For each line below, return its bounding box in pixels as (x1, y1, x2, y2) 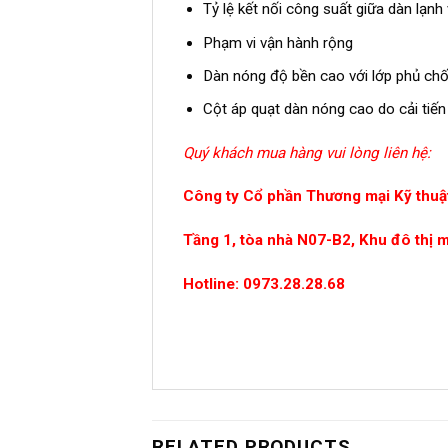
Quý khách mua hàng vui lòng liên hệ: (183, 143, 431, 162)
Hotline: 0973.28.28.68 (183, 274, 345, 293)
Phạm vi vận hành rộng (202, 33, 353, 52)
